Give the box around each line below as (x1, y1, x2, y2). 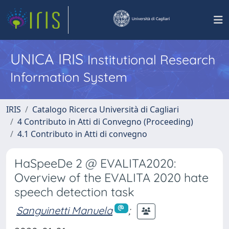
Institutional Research (87, 52, 215, 67)
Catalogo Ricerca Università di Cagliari (32, 104, 179, 115)
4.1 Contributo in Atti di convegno (17, 128, 147, 140)
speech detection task (14, 185, 134, 199)
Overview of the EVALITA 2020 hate (14, 170, 209, 185)
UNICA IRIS (10, 50, 87, 68)
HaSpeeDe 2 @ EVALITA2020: (14, 156, 176, 171)
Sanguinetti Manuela (16, 203, 112, 217)
